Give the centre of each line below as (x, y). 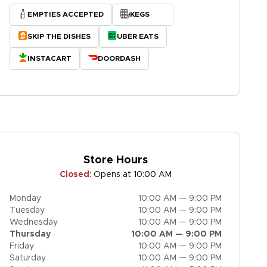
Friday (22, 246)
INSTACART (49, 58)
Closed (74, 175)
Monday (25, 198)
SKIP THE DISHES (59, 36)
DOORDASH (119, 58)
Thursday (30, 234)
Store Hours (116, 160)
